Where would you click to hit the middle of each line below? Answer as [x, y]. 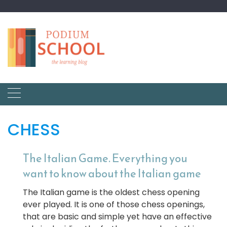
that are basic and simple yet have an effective [117, 217]
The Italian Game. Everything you [105, 158]
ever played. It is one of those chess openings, [114, 204]
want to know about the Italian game [112, 174]
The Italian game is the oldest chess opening [111, 192]
